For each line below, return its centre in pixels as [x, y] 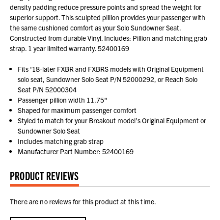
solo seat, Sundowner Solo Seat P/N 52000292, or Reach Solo [108, 79]
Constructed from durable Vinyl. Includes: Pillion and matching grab [109, 38]
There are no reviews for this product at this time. [83, 201]
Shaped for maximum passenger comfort [77, 110]
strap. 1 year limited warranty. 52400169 [69, 48]
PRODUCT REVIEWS [44, 175]
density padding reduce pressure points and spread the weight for [106, 7]
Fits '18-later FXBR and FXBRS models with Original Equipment [111, 69]
